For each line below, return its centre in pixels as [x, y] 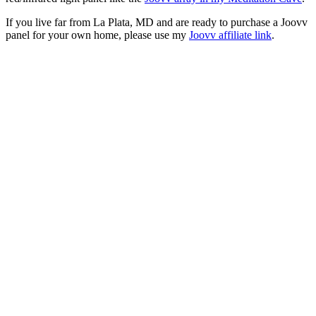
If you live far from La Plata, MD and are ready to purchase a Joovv [157, 22]
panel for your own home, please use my [97, 35]
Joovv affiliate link [230, 35]
